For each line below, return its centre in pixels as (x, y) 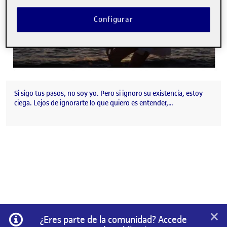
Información (45, 217)
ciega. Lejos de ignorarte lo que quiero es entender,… (94, 103)
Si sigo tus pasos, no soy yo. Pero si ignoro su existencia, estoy (108, 94)
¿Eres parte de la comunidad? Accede (113, 220)
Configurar (113, 20)
